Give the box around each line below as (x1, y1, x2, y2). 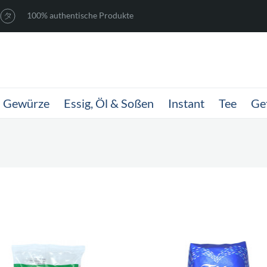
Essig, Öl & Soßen (64, 96, 154, 110)
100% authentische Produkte (25, 10, 133, 20)
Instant (168, 96, 204, 110)
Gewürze (3, 96, 49, 110)
